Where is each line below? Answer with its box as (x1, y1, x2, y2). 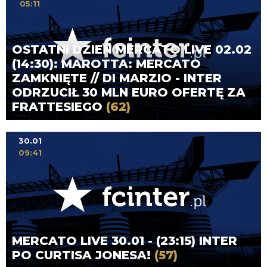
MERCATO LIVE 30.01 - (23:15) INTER (12, 234, 237, 249)
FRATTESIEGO (12, 99, 106, 114)
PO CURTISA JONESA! (12, 248, 154, 263)
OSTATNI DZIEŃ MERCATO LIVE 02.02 (12, 42, 252, 57)
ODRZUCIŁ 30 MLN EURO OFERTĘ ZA (12, 85, 246, 100)
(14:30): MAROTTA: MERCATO (12, 56, 201, 71)
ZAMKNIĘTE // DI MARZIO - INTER (12, 70, 222, 85)
